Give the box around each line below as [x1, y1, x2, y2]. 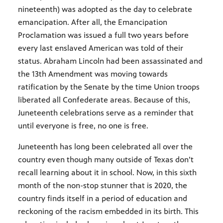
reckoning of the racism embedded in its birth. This [18, 206, 199, 216]
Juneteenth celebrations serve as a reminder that [18, 108, 194, 117]
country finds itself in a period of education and [18, 193, 187, 203]
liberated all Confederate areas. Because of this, [18, 95, 190, 105]
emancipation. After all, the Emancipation [18, 17, 167, 27]
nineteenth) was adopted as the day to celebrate [18, 4, 192, 14]
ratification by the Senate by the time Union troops [18, 82, 200, 92]
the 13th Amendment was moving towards [18, 69, 168, 79]
